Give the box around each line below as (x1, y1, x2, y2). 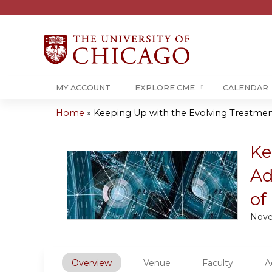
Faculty (202, 257, 233, 268)
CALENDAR (223, 83, 268, 92)
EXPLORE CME (135, 83, 195, 92)
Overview (72, 257, 112, 268)
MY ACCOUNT (56, 83, 110, 92)
